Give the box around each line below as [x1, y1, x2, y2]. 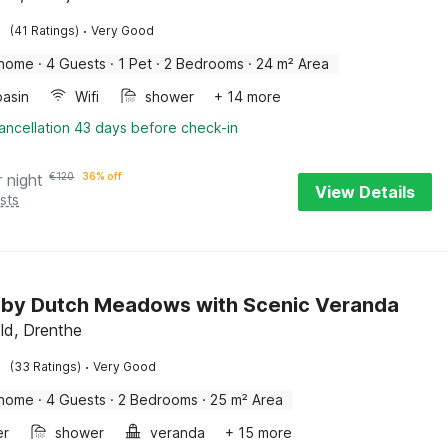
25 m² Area [210, 391, 284, 408]
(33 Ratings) [10, 359, 82, 374]
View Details [315, 182, 415, 202]
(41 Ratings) [10, 23, 80, 38]
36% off [82, 170, 123, 182]
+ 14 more [214, 88, 282, 105]
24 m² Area [256, 55, 330, 72]
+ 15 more [225, 424, 293, 441]
